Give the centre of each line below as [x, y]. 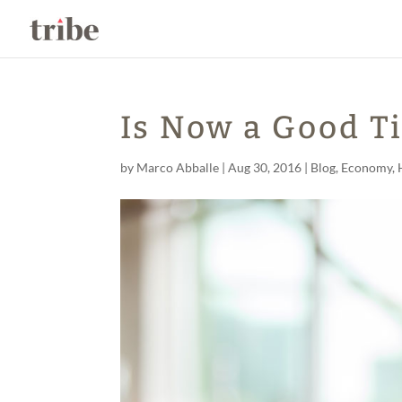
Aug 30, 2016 [265, 167]
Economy [367, 167]
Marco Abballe [178, 167]
